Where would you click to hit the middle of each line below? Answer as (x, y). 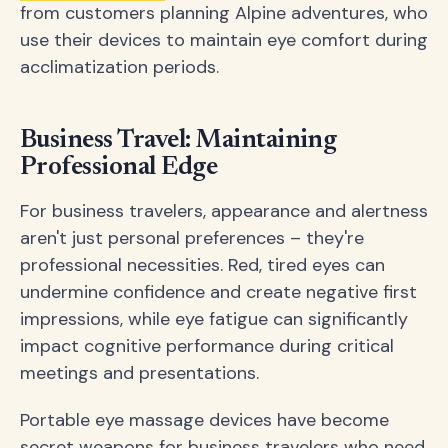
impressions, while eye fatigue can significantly (214, 318)
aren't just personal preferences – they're (192, 237)
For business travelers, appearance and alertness (224, 210)
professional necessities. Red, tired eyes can (202, 264)
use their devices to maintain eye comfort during (224, 40)
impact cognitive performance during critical (207, 345)
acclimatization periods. (119, 67)
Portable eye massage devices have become (204, 419)
